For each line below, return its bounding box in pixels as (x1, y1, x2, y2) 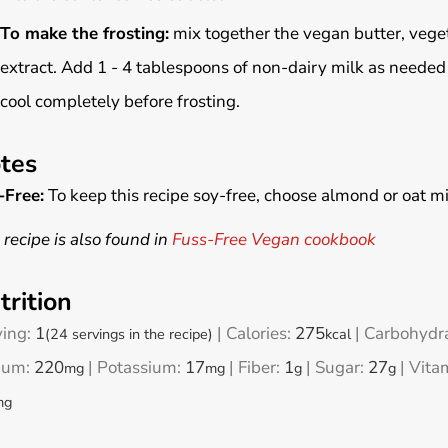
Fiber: (237, 355, 284, 379)
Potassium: (96, 355, 185, 379)
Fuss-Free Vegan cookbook (171, 227, 376, 251)
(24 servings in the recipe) (44, 323, 213, 344)
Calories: (225, 321, 295, 345)
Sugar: (314, 355, 368, 379)
